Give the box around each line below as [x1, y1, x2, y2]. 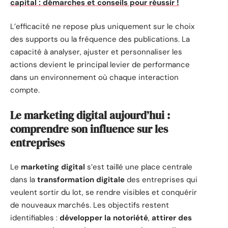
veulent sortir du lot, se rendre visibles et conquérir [10, 187, 197, 198]
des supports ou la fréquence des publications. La [10, 34, 190, 45]
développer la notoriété [60, 213, 148, 223]
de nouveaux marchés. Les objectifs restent [10, 200, 169, 211]
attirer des [152, 213, 192, 223]
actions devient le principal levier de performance [10, 60, 190, 70]
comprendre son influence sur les [10, 121, 168, 136]
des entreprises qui [125, 175, 197, 185]
